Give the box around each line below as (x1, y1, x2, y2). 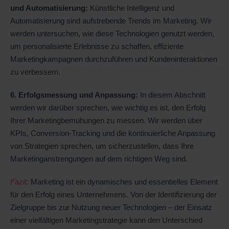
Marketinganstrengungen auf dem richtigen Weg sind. (10, 154, 188, 163)
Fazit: (10, 177, 29, 186)
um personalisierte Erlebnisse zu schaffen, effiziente (10, 41, 184, 51)
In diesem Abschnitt (138, 90, 205, 99)
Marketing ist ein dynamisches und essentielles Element (29, 177, 218, 186)
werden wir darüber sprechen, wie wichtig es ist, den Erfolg (10, 103, 205, 112)
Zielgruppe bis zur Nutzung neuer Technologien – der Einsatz (10, 202, 212, 212)
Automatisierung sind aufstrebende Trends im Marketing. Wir (10, 16, 212, 25)
